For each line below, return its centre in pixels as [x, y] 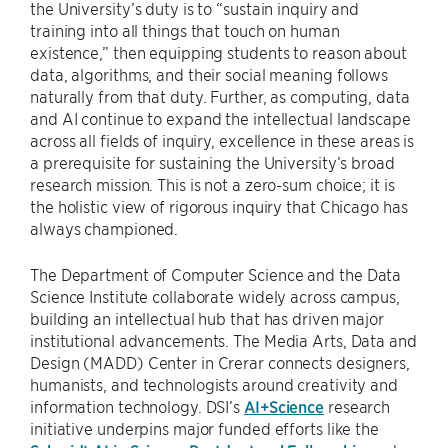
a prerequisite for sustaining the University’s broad [212, 162]
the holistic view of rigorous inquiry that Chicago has [219, 206]
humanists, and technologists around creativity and [214, 384]
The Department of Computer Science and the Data [216, 274]
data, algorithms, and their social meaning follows [209, 74]
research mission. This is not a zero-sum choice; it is [212, 184]
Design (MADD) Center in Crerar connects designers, [220, 362]
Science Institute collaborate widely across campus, [215, 296]
